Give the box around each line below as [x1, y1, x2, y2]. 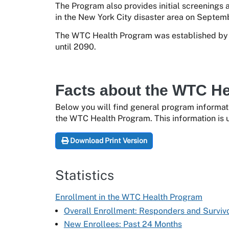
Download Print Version [68, 136, 147, 145]
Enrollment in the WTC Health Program [55, 192, 202, 202]
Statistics [55, 167, 114, 184]
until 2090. [55, 42, 96, 52]
